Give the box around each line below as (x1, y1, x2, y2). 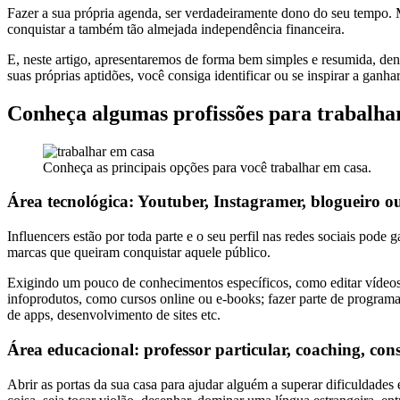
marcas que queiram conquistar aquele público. (7, 245, 271, 261)
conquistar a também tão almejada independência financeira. (7, 21, 345, 37)
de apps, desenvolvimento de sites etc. (7, 307, 221, 323)
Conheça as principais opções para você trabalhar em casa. (43, 159, 371, 175)
